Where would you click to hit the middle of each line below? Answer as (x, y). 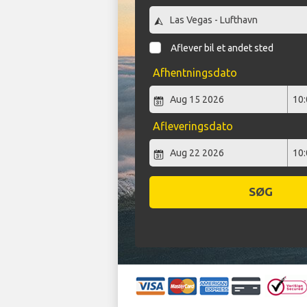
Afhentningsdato (195, 73)
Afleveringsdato (193, 126)
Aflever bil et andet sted (222, 48)
